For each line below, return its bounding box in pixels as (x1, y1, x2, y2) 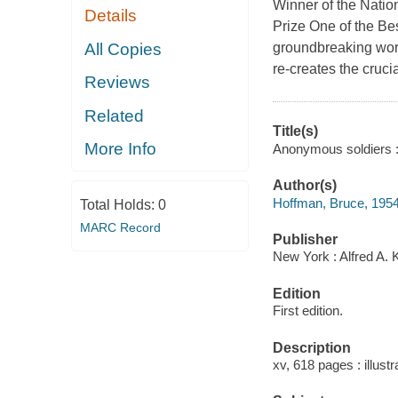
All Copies (84, 39, 163, 59)
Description (272, 339, 351, 355)
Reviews (84, 73, 151, 92)
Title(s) (272, 123, 318, 139)
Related (84, 106, 145, 125)
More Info (84, 139, 157, 159)
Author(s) (272, 178, 337, 194)
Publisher (272, 231, 338, 247)
